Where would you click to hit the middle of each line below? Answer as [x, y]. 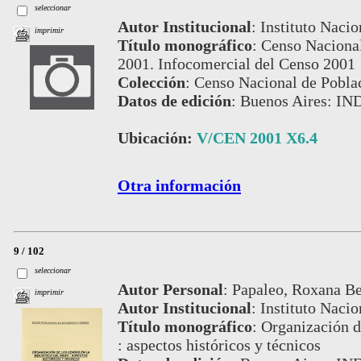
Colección [151, 83]
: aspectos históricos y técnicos [219, 344]
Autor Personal [170, 289]
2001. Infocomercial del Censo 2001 [236, 64]
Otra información [179, 186]
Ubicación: [157, 138]
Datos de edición [174, 101]
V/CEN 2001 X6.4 [257, 138]
